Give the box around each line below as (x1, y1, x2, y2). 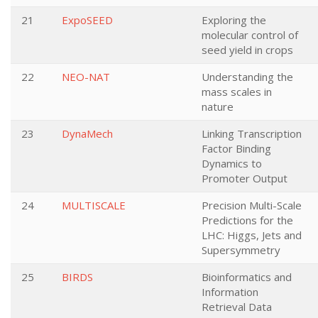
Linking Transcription (202, 126, 302, 141)
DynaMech (62, 126, 113, 141)
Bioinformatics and (202, 270, 292, 284)
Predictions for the (202, 213, 293, 227)
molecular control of (202, 28, 298, 42)
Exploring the (202, 13, 266, 27)
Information (202, 285, 258, 299)
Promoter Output (202, 171, 287, 185)
